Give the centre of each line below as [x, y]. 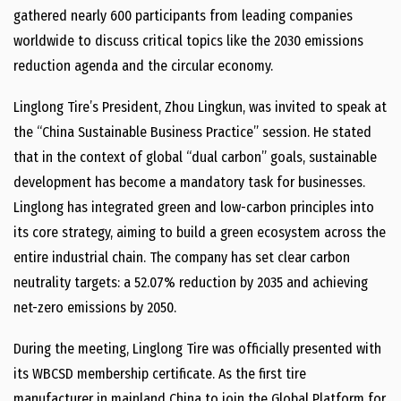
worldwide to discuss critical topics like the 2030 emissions [188, 41]
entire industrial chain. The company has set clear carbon [182, 257]
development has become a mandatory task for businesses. [189, 182]
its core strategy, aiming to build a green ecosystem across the [200, 232]
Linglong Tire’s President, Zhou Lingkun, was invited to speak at [200, 107]
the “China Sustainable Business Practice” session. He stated [192, 132]
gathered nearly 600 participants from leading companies [183, 16]
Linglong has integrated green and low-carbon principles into [194, 207]
